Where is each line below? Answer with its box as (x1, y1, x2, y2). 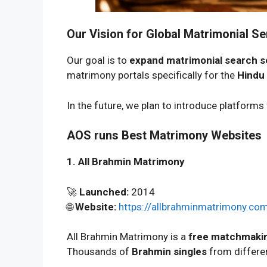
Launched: (79, 185, 129, 198)
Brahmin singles (132, 246, 207, 257)
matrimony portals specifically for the (67, 69, 237, 81)
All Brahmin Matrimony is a (67, 231, 188, 243)
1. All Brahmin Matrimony (67, 156, 185, 167)
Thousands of (67, 246, 132, 257)
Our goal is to (67, 54, 129, 66)
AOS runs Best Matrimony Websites (67, 128, 262, 142)
